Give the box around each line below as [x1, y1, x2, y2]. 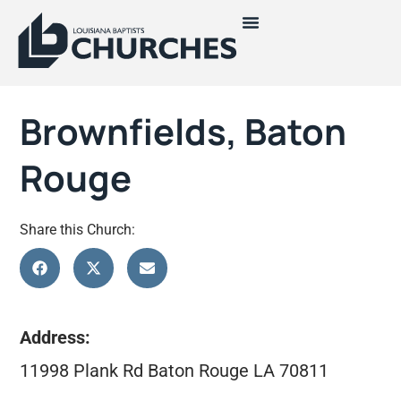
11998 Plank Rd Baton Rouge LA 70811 [20, 359, 329, 381]
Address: [20, 327, 91, 349]
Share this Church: [20, 221, 136, 238]
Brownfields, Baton [20, 107, 347, 156]
